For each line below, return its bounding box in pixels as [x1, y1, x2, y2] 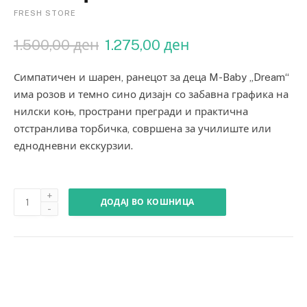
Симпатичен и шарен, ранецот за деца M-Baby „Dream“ [14, 71, 289, 83]
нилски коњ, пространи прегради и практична [14, 106, 248, 117]
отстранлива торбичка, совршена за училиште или [14, 123, 271, 134]
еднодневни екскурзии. [14, 140, 133, 151]
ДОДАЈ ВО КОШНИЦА [100, 197, 195, 207]
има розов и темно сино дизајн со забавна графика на [14, 88, 288, 100]
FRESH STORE [14, 9, 76, 17]
